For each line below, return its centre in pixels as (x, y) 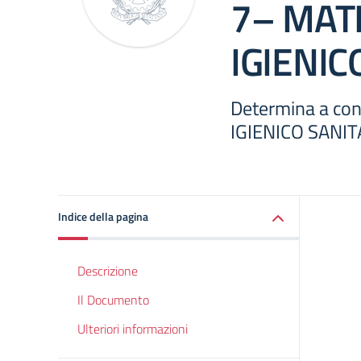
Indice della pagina (103, 216)
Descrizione (108, 271)
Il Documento (113, 300)
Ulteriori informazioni (133, 329)
